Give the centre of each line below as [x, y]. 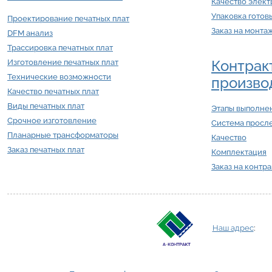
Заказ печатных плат [46, 150]
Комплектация [239, 152]
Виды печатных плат [46, 106]
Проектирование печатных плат [68, 19]
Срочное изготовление [52, 121]
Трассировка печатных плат [60, 48]
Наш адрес [233, 228]
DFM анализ [30, 33]
